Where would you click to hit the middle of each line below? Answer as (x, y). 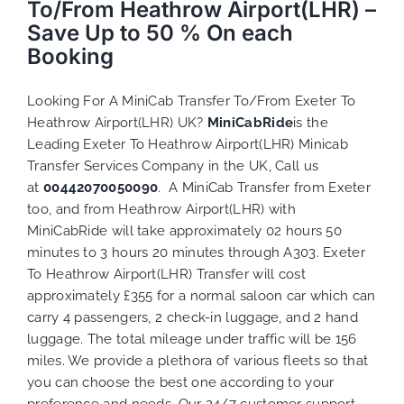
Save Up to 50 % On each (160, 32)
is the (311, 122)
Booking (70, 56)
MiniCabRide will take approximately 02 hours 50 (185, 230)
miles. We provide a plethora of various (156, 360)
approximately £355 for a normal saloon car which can (202, 295)
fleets (302, 360)
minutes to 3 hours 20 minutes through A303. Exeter (196, 252)
